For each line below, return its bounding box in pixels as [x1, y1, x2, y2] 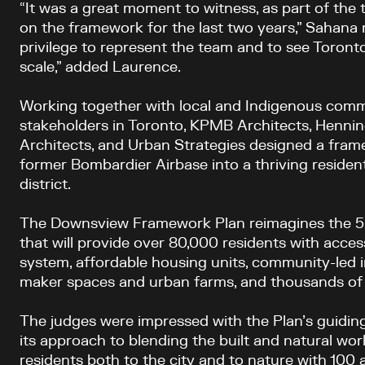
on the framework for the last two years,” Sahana [20, 21, 362, 36]
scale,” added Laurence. [20, 60, 181, 75]
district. [20, 178, 71, 192]
